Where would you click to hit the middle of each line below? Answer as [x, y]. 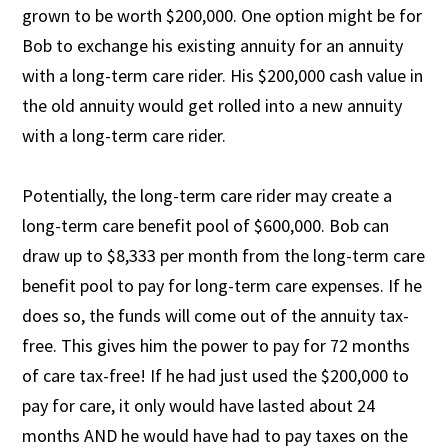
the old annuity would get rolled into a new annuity [212, 105]
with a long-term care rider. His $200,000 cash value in [223, 75]
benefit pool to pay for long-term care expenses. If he [222, 285]
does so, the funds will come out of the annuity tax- [216, 315]
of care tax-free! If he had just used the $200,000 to [216, 375]
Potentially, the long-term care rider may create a [207, 195]
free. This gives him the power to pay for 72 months [216, 345]
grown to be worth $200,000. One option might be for [222, 15]
